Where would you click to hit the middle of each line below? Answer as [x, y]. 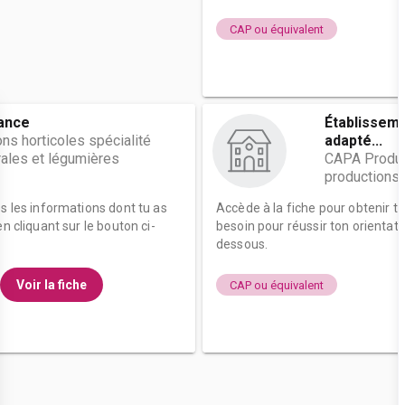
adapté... [353, 141]
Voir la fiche [52, 285]
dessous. [242, 244]
